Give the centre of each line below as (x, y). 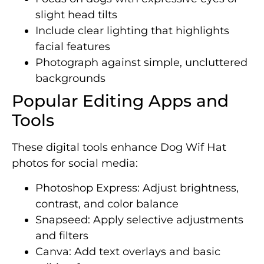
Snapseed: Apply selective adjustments (139, 220)
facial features (73, 47)
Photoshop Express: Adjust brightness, (137, 188)
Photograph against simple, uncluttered (141, 63)
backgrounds (70, 79)
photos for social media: (75, 164)
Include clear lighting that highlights (132, 31)
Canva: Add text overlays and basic (128, 251)
